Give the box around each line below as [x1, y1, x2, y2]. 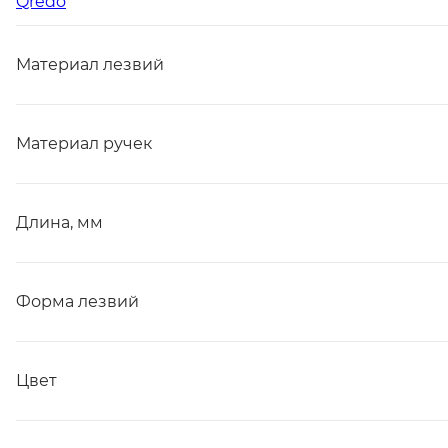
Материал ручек [16, 134, 152, 153]
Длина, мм [16, 213, 103, 232]
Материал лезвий [16, 55, 164, 74]
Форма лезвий [16, 292, 139, 311]
